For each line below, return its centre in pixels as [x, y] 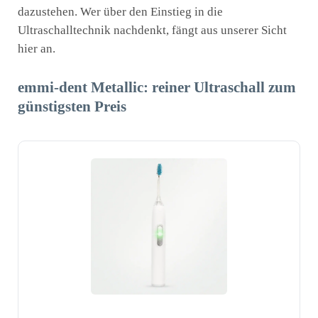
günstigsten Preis [72, 106]
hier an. [37, 48]
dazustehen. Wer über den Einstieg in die [120, 11]
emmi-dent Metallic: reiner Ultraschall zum [157, 87]
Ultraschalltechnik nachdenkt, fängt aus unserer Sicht [152, 30]
